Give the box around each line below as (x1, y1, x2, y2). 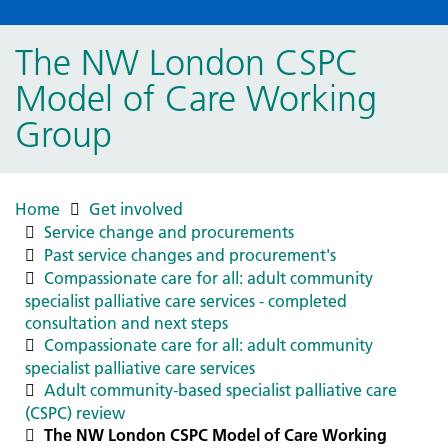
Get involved (89, 199, 183, 219)
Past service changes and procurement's (44, 245, 336, 265)
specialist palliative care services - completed (25, 291, 347, 311)
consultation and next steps (25, 313, 228, 333)
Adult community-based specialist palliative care (44, 380, 397, 400)
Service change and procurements (44, 222, 294, 242)
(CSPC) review (25, 403, 125, 423)
